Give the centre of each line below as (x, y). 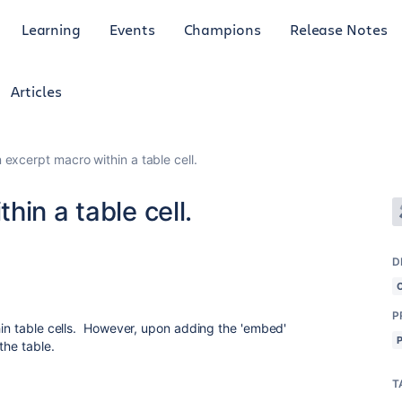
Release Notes (338, 29)
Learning (51, 29)
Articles (36, 91)
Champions (222, 29)
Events (132, 29)
